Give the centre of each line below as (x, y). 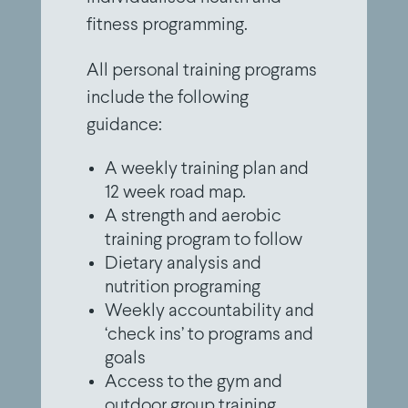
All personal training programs (201, 71)
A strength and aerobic (193, 217)
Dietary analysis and (183, 264)
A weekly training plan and (206, 169)
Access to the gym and (193, 382)
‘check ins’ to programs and (209, 335)
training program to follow (203, 240)
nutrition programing (182, 288)
